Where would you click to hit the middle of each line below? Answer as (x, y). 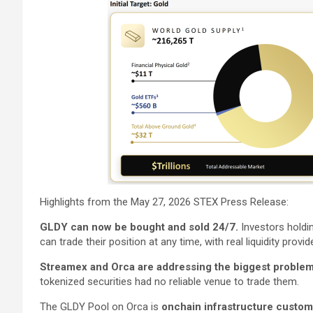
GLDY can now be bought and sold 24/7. (140, 227)
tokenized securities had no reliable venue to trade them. (169, 281)
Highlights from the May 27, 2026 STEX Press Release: (164, 202)
